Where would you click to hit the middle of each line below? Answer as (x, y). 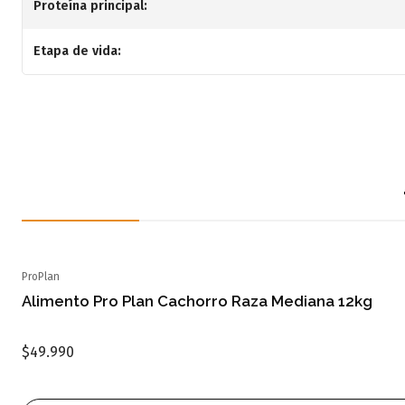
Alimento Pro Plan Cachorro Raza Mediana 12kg (197, 301)
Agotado (64, 291)
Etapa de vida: (77, 51)
